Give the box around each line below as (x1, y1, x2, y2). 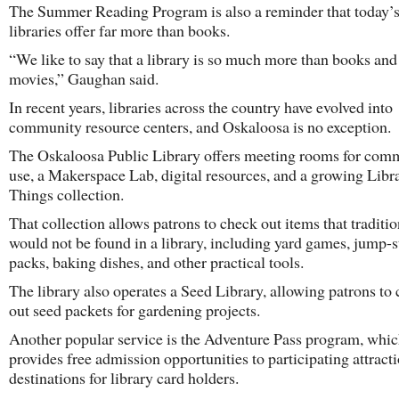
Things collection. (9, 183, 124, 205)
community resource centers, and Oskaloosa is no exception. (9, 116, 391, 137)
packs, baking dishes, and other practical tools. (9, 251, 304, 273)
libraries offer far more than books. (9, 20, 230, 41)
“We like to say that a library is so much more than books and (9, 48, 397, 69)
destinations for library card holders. (9, 367, 239, 388)
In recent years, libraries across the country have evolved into (9, 96, 393, 118)
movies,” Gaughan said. (9, 68, 159, 89)
